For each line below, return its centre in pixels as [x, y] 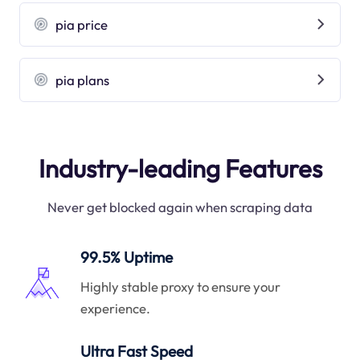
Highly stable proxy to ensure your [181, 286]
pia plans [83, 80]
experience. [116, 308]
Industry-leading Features [180, 168]
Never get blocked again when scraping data [180, 207]
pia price [82, 24]
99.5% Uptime [127, 258]
